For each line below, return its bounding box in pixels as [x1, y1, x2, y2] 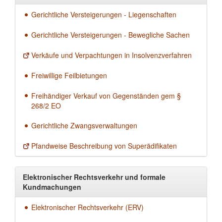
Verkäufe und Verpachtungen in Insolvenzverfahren [31, 50, 192, 60]
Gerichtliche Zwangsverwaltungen [31, 120, 137, 131]
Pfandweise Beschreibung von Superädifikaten [31, 141, 177, 151]
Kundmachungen [23, 182, 81, 192]
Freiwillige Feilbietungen [31, 70, 107, 80]
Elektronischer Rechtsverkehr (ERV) [31, 202, 144, 213]
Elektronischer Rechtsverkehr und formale [23, 172, 166, 182]
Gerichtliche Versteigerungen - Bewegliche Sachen [31, 30, 190, 40]
